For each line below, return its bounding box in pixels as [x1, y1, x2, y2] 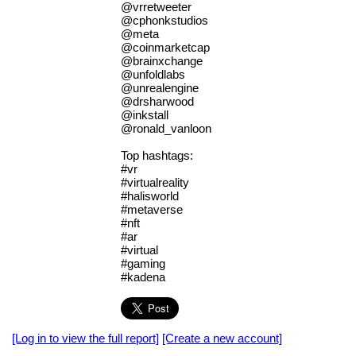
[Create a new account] [162, 331, 282, 346]
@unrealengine [120, 81, 199, 95]
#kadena [120, 270, 165, 284]
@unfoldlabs [120, 68, 185, 82]
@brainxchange [120, 54, 203, 68]
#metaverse [120, 203, 183, 217]
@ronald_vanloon [120, 122, 211, 136]
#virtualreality [120, 176, 189, 190]
